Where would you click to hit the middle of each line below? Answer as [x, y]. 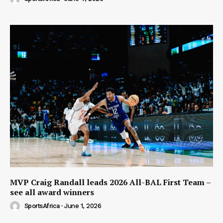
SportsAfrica [42, 206]
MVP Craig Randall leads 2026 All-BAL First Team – [111, 182]
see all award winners [52, 192]
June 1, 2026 [83, 206]
